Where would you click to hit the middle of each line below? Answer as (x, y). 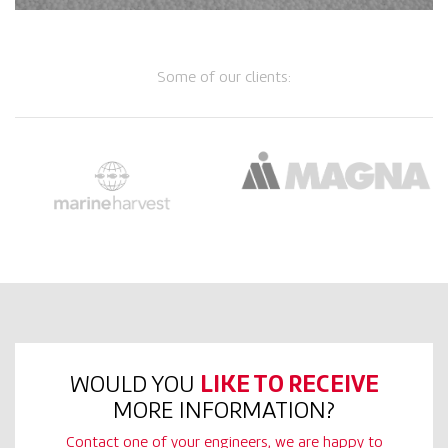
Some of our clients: (224, 78)
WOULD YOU (134, 386)
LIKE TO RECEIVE (289, 386)
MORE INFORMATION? (224, 412)
